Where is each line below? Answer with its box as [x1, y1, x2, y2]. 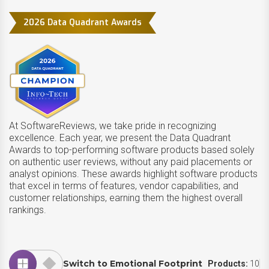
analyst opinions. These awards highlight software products [9, 168, 258, 180]
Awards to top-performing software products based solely [9, 144, 255, 156]
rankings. [9, 204, 46, 216]
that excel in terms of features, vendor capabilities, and [9, 180, 238, 192]
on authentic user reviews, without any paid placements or [9, 156, 252, 168]
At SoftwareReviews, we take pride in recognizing [9, 120, 216, 131]
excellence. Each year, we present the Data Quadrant [9, 132, 231, 144]
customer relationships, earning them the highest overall [9, 192, 243, 204]
